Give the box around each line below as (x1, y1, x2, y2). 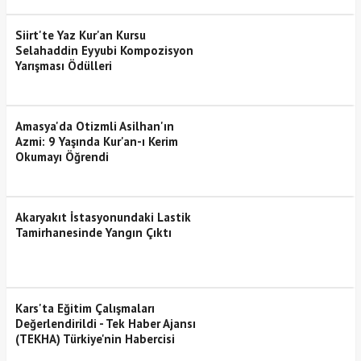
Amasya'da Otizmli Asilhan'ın (15, 118, 174, 134)
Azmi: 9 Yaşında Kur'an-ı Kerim (15, 133, 178, 149)
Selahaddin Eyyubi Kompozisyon (15, 42, 193, 58)
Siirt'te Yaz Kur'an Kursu (15, 27, 146, 43)
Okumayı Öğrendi (15, 148, 109, 164)
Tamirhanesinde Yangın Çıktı (15, 224, 172, 240)
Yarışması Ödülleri (15, 57, 112, 73)
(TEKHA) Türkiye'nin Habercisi (15, 330, 175, 346)
